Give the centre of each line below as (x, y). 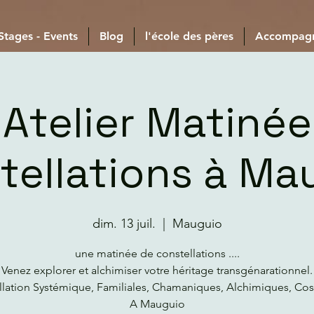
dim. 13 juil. (124, 224)
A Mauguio (157, 304)
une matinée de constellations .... (157, 254)
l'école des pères (189, 36)
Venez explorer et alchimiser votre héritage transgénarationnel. (157, 271)
